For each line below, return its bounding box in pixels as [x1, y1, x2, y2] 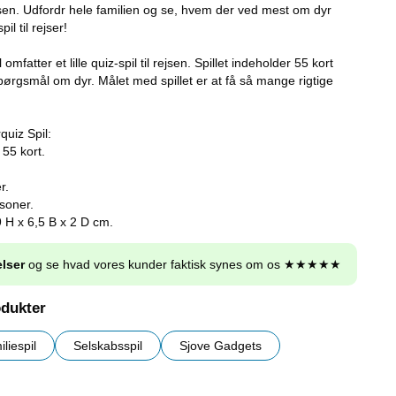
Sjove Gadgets [179, 339, 262, 354]
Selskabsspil [73, 339, 142, 354]
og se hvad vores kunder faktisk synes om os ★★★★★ [25, 257, 341, 272]
